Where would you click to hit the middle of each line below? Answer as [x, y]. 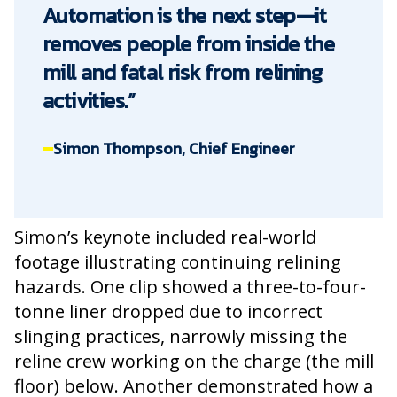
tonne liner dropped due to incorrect [168, 311]
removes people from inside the [188, 44]
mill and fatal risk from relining [183, 72]
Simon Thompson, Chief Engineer [174, 148]
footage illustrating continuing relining [178, 262]
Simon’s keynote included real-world [165, 237]
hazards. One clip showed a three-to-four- [190, 287]
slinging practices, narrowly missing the [181, 336]
